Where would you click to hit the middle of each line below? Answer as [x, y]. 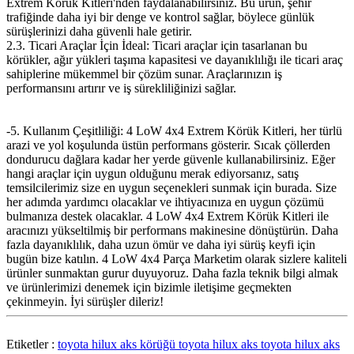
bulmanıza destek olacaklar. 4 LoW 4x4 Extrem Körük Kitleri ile [168, 217]
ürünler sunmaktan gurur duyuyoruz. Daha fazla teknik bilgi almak [172, 273]
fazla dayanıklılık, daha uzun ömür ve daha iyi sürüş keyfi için [161, 245]
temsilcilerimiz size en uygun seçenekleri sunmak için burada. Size [171, 188]
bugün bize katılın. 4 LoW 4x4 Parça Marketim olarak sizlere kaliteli [177, 259]
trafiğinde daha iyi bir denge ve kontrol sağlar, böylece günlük [160, 17]
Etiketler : [32, 345]
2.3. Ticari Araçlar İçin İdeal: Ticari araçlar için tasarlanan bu [157, 46]
